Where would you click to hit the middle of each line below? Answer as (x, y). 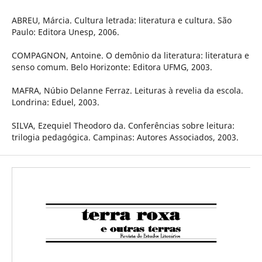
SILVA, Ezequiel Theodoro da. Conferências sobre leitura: (123, 126)
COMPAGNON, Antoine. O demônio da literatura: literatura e (130, 56)
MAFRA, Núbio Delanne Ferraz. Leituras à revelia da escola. (127, 91)
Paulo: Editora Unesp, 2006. (65, 32)
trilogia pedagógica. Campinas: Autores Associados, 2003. (125, 137)
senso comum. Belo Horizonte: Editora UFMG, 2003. (112, 67)
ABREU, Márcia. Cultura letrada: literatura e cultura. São (121, 20)
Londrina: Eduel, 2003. (55, 102)
